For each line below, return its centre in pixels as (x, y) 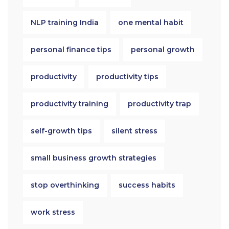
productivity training (70, 104)
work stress (53, 212)
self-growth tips (61, 131)
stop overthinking (65, 185)
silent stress (134, 131)
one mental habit (151, 22)
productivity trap (159, 104)
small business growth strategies (94, 158)
